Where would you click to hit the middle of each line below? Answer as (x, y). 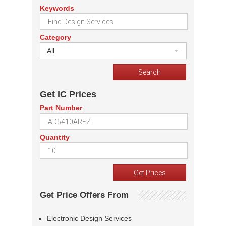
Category (55, 38)
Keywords (57, 8)
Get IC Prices (68, 95)
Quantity (55, 137)
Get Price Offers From (84, 195)
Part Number (61, 108)
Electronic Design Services (89, 219)
